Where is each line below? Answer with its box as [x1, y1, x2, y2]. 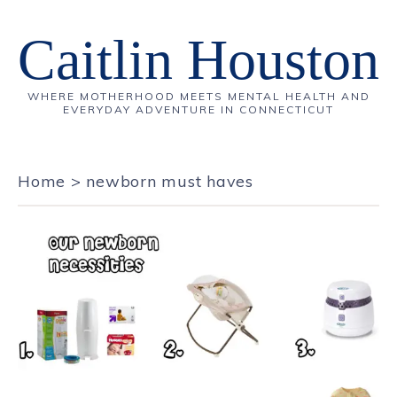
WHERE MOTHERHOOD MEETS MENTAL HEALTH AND [27, 90, 370, 103]
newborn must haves [86, 171, 253, 191]
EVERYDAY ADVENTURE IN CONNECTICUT [63, 103, 334, 116]
